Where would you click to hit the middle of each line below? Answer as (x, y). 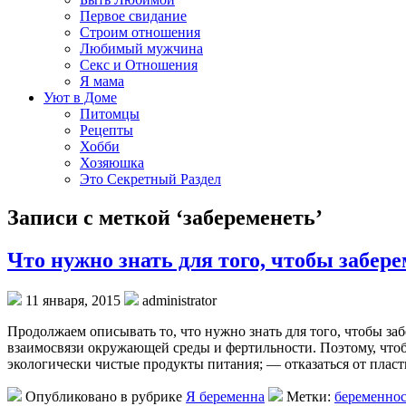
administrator (178, 300)
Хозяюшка (112, 163)
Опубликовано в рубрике (104, 396)
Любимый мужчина (141, 48)
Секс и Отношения (139, 65)
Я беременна (225, 396)
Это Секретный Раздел (150, 179)
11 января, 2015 (73, 300)
